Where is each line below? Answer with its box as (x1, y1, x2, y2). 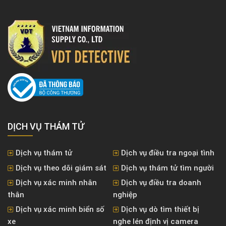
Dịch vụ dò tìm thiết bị (121, 204, 199, 214)
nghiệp (113, 190, 137, 199)
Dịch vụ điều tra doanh (121, 178, 201, 187)
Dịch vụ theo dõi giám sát (16, 163, 106, 173)
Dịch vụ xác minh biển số (16, 204, 104, 214)
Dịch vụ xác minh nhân (16, 178, 97, 187)
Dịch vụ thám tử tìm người (121, 163, 214, 173)
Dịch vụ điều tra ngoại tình (121, 148, 214, 157)
